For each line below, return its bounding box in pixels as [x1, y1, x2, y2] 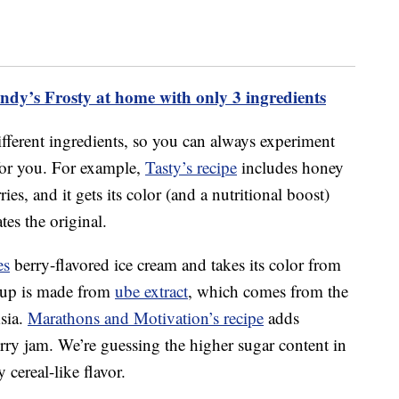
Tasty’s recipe [145, 156, 237, 179]
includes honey [237, 156, 344, 179]
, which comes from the [188, 280, 348, 303]
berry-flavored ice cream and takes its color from [10, 253, 341, 276]
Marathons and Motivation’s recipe [28, 306, 264, 330]
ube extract [115, 280, 188, 303]
